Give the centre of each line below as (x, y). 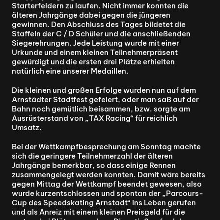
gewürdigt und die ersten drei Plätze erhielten (93, 62)
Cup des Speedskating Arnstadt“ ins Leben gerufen (104, 203)
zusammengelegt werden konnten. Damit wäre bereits (109, 175)
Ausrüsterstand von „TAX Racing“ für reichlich (95, 118)
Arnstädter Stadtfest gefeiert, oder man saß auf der (105, 99)
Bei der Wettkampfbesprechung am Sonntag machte (106, 147)
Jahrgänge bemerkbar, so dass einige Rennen (94, 165)
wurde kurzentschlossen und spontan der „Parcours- (108, 193)
